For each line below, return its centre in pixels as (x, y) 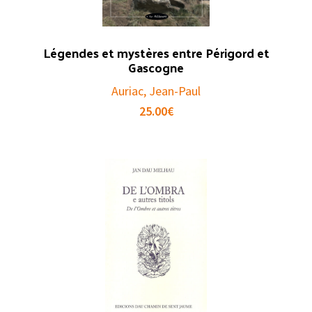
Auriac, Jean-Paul (156, 91)
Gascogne (156, 68)
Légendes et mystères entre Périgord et (156, 53)
